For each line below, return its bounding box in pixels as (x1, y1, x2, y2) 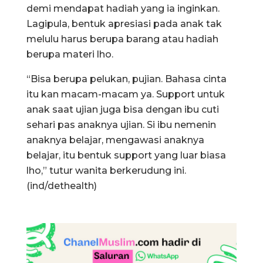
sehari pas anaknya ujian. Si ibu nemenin (26, 119, 216, 130)
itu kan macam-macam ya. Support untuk (26, 88, 225, 100)
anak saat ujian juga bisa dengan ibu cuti (26, 103, 219, 115)
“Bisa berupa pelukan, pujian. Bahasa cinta (26, 73, 227, 85)
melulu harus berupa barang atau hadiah (26, 33, 218, 45)
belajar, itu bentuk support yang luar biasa (26, 149, 226, 161)
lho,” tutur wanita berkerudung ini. (26, 164, 186, 176)
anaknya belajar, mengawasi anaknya (26, 134, 204, 146)
